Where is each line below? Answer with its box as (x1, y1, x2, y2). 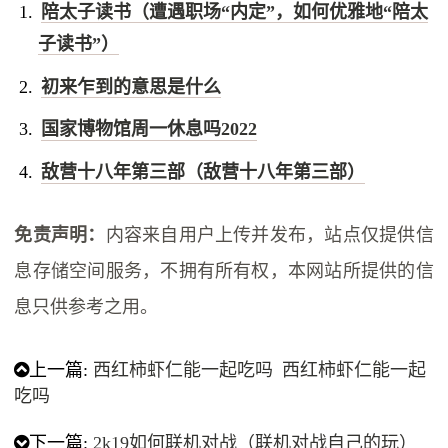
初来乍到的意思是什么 (40, 76, 221, 97)
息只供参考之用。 (14, 297, 159, 318)
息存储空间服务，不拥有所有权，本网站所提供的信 (14, 261, 434, 282)
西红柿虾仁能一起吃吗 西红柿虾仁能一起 (93, 360, 427, 381)
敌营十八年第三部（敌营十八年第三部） (40, 162, 365, 183)
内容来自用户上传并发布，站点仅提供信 (105, 225, 434, 246)
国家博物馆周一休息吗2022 (40, 119, 257, 140)
